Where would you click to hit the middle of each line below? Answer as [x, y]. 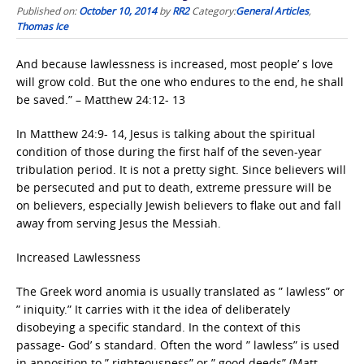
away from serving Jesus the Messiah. [119, 223]
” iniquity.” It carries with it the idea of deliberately [153, 309]
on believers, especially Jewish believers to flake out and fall [179, 205]
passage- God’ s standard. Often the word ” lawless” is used [178, 345]
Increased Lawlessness [78, 257]
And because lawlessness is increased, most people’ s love [175, 64]
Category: [214, 11]
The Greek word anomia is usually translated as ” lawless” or [180, 291]
